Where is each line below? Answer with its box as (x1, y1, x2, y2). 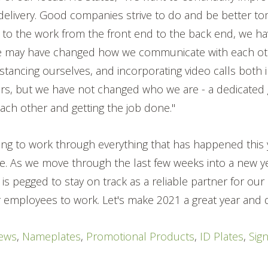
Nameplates (22, 229, 81, 243)
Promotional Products (86, 229, 195, 243)
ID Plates (200, 229, 244, 243)
